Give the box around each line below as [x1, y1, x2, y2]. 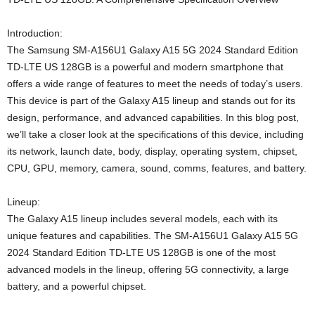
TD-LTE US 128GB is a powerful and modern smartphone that [7, 60, 283, 72]
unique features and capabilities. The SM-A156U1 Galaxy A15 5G [7, 229, 298, 241]
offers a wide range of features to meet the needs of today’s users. [7, 77, 303, 89]
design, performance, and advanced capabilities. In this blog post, [7, 111, 299, 123]
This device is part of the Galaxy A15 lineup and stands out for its [7, 94, 295, 106]
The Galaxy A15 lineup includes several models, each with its [7, 212, 278, 224]
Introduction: [7, 27, 63, 39]
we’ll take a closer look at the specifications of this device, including [7, 128, 304, 140]
